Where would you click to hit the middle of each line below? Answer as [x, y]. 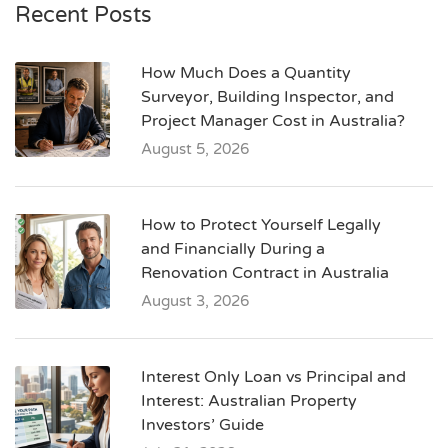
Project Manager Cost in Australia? [273, 121]
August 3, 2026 [195, 301]
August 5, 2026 [195, 149]
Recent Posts [83, 15]
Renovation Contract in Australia [265, 273]
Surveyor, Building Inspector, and [267, 97]
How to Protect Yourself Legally [261, 225]
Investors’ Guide [202, 425]
